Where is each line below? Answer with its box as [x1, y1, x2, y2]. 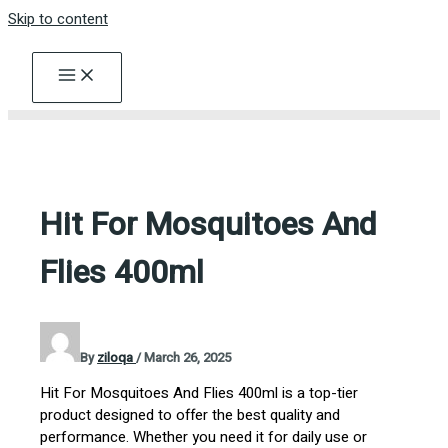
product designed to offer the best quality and [40, 403, 341, 426]
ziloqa [97, 347, 137, 367]
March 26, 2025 [144, 347, 232, 367]
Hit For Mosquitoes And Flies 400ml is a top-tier [40, 381, 359, 404]
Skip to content [8, 8, 108, 30]
